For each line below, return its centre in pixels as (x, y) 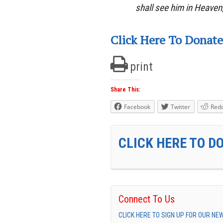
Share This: (125, 90)
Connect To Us (147, 199)
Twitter (180, 107)
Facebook (137, 107)
